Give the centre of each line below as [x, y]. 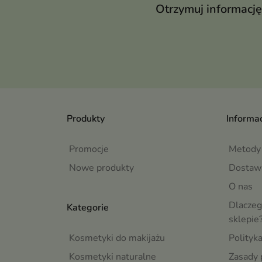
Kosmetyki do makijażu [117, 238]
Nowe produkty [101, 168]
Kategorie [88, 208]
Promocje [89, 149]
